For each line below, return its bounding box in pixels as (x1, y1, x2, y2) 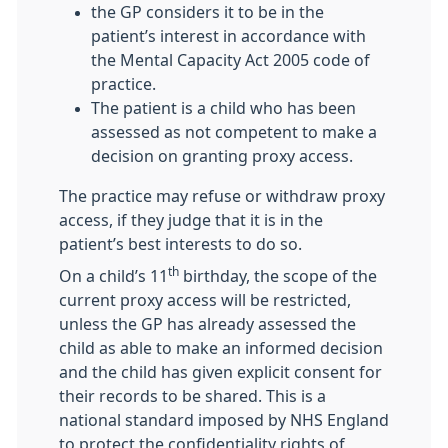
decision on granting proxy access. (91, 148, 353, 164)
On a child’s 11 (59, 268, 168, 284)
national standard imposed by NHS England (59, 412, 389, 428)
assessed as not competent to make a (91, 124, 377, 140)
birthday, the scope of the (179, 268, 377, 284)
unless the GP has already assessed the (59, 316, 356, 332)
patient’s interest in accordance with (91, 28, 366, 44)
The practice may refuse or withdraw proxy (59, 188, 385, 204)
